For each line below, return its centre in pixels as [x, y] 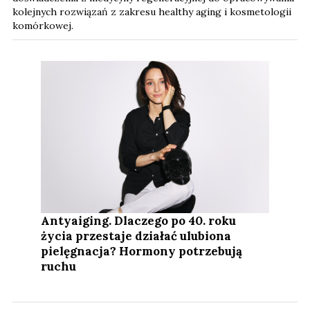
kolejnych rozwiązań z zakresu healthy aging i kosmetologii [152, 11]
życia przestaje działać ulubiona [136, 236]
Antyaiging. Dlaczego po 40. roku [139, 220]
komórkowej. [43, 25]
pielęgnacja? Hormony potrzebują [142, 251]
